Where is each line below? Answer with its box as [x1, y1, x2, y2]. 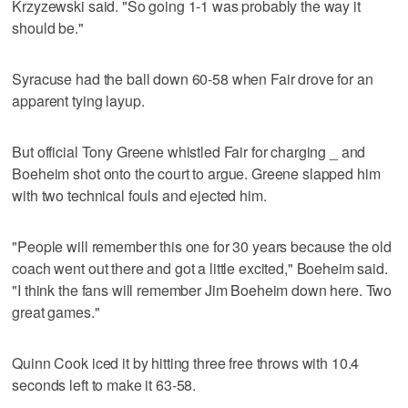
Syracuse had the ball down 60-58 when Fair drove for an [12, 67, 373, 89]
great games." [12, 301, 100, 322]
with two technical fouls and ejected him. [12, 184, 267, 206]
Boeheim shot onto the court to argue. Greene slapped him [12, 162, 381, 184]
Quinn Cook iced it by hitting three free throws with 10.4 [12, 352, 360, 373]
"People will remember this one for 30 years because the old [12, 235, 393, 257]
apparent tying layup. [12, 89, 145, 111]
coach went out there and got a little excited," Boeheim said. [12, 257, 388, 279]
